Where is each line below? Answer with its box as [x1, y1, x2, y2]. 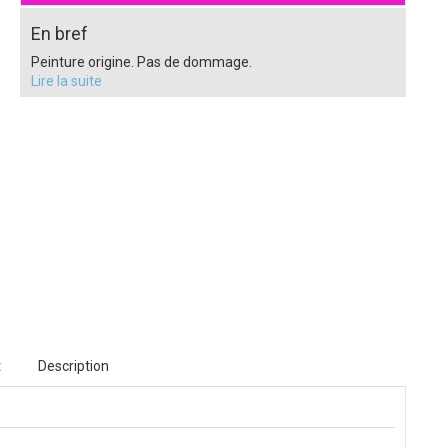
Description [38, 357, 110, 374]
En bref [30, 23, 88, 44]
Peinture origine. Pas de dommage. [30, 54, 252, 70]
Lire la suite [30, 73, 102, 89]
